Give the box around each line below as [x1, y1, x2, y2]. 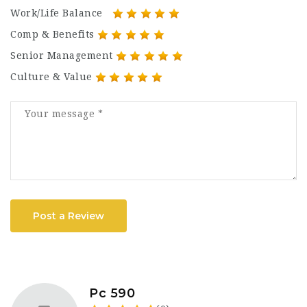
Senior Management [10, 50, 113, 61]
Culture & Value [10, 71, 93, 82]
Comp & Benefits [10, 29, 95, 40]
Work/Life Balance [10, 8, 103, 19]
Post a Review [33, 210, 104, 222]
